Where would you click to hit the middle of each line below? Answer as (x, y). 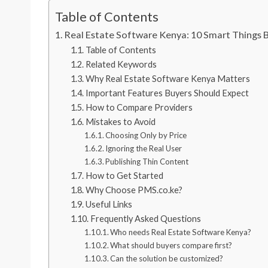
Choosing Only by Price (146, 135)
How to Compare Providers (139, 107)
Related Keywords (121, 64)
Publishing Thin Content (147, 162)
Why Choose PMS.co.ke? (134, 190)
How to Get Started (124, 176)
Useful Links (109, 204)
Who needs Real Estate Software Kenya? (181, 232)
